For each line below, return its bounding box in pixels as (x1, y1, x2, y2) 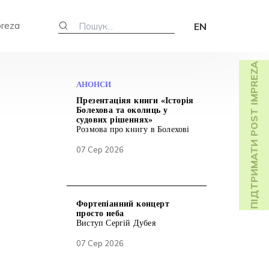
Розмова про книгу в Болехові (76, 125, 190, 134)
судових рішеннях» (76, 115, 153, 124)
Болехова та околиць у (76, 106, 168, 115)
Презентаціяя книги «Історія (76, 96, 194, 105)
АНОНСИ (76, 80, 111, 89)
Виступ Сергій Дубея (76, 219, 156, 228)
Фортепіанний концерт (76, 199, 169, 208)
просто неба (76, 209, 124, 218)
